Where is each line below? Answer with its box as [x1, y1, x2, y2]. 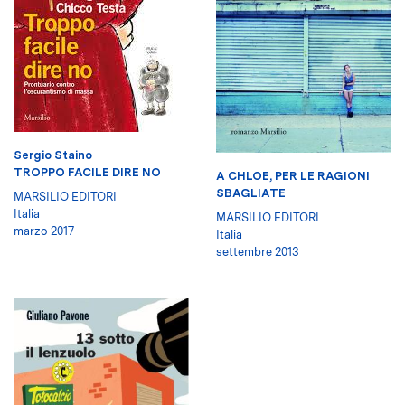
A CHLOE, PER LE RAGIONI [216, 168, 370, 183]
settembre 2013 [216, 244, 299, 259]
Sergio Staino [14, 148, 92, 163]
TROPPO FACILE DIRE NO [14, 165, 161, 180]
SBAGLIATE [216, 185, 286, 200]
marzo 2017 [14, 224, 74, 239]
